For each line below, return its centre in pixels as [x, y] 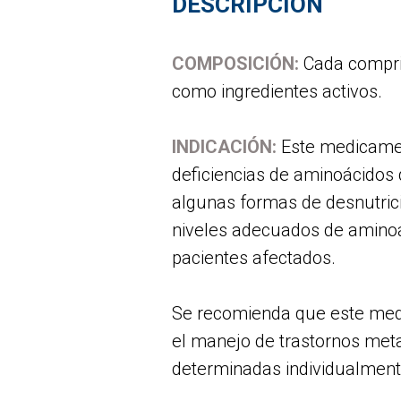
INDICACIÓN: [224, 146]
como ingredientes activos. [277, 91]
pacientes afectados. [254, 257]
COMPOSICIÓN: [235, 63]
